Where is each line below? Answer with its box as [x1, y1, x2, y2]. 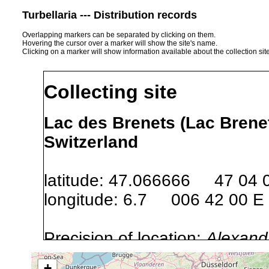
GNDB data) [44, 247, 136, 267]
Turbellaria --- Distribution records [22, 8, 197, 21]
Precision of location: [44, 228, 206, 247]
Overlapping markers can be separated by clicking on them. [22, 30, 216, 39]
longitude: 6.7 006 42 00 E [44, 190, 264, 209]
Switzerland [44, 132, 138, 151]
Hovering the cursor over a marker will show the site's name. [22, 38, 217, 47]
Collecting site [44, 81, 177, 103]
